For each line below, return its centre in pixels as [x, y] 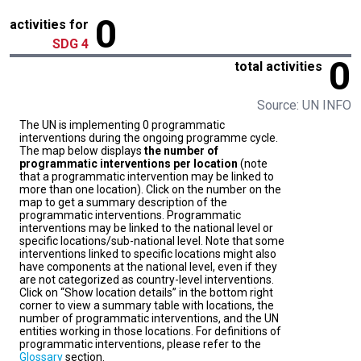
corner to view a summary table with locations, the [147, 306]
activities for [49, 25]
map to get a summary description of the [123, 203]
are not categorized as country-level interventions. [147, 280]
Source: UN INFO [304, 106]
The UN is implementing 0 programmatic [122, 125]
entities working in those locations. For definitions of [150, 332]
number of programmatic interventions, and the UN [149, 319]
